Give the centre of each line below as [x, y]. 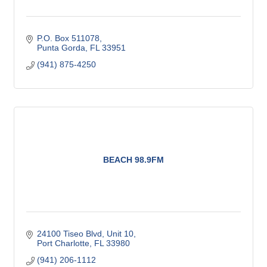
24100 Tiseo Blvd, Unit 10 [85, 234]
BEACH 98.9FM [133, 159]
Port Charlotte [63, 243]
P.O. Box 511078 [68, 38]
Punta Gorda [61, 48]
